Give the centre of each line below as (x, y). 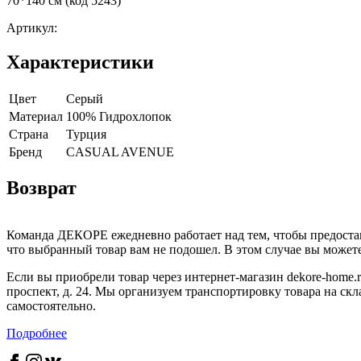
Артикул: (32, 27)
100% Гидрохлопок (119, 116)
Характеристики (80, 62)
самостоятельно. (51, 306)
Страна (29, 134)
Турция (86, 134)
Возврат (41, 188)
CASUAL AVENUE (120, 151)
